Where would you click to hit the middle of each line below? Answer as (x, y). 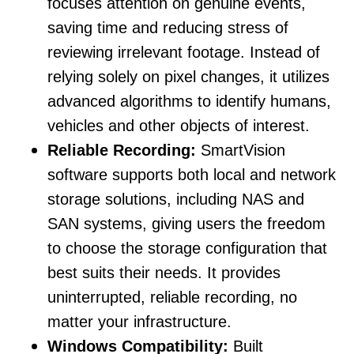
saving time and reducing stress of (168, 28)
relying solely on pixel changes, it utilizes (188, 77)
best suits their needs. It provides (164, 273)
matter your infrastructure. (139, 322)
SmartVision (241, 151)
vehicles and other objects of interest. (179, 126)
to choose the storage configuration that (187, 249)
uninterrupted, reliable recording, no (172, 298)
